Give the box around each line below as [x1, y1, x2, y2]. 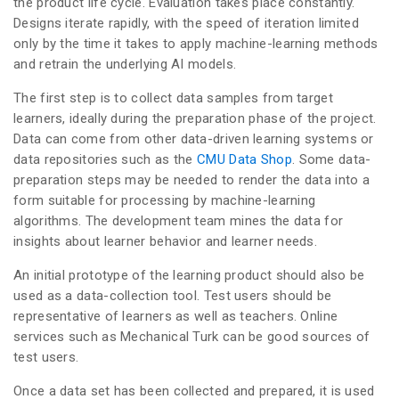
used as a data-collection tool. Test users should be [13, 288, 332, 305]
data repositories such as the [13, 151, 198, 168]
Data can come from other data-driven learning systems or [13, 131, 374, 148]
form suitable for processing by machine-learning [13, 192, 316, 209]
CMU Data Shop [197, 151, 292, 168]
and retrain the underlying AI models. [13, 56, 237, 73]
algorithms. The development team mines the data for [13, 213, 344, 230]
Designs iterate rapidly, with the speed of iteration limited [13, 15, 359, 32]
